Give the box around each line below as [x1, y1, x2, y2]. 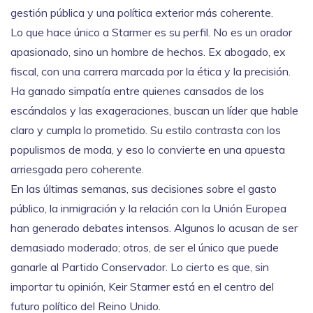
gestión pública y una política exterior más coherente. [10, 6, 273, 20]
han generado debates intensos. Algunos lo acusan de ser [10, 221, 298, 235]
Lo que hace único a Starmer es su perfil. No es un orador [10, 25, 292, 39]
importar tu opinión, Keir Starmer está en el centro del [10, 279, 274, 293]
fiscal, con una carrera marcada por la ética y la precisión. [10, 64, 291, 78]
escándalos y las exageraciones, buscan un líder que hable [10, 103, 298, 117]
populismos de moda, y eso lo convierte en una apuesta [10, 143, 285, 156]
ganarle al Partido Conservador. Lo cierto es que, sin [10, 260, 269, 274]
